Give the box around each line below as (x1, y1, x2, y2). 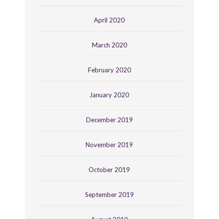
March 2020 (91, 41, 127, 49)
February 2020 (88, 66, 131, 74)
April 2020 (94, 16, 125, 24)
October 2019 (88, 165, 131, 174)
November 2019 (86, 140, 133, 149)
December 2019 (86, 115, 133, 124)
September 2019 (85, 190, 134, 198)
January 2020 (89, 90, 130, 99)
